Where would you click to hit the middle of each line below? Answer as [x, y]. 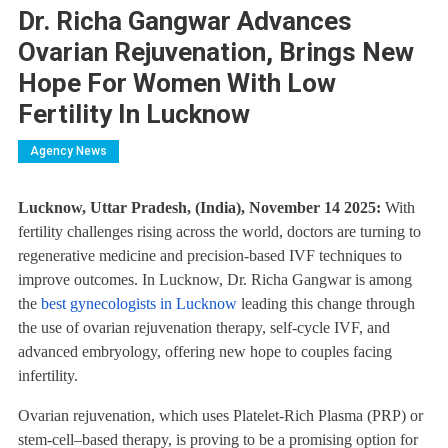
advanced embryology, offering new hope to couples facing [204, 351]
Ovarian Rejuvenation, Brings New [215, 51]
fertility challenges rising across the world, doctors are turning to [219, 231]
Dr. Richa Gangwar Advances [184, 20]
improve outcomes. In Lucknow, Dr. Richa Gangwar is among [214, 279]
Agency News [68, 150]
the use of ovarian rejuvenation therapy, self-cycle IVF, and [203, 327]
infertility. [47, 375]
